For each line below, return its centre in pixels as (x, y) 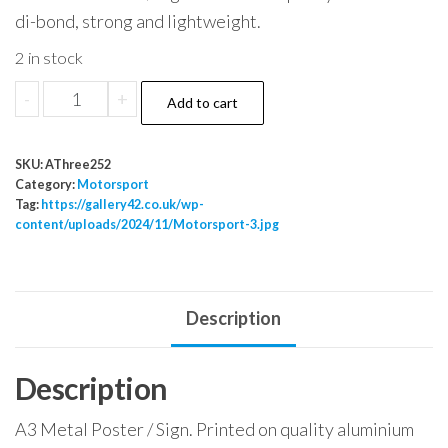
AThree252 (78, 164)
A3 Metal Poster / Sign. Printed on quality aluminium (214, 429)
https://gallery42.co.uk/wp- (122, 204)
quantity (77, 149)
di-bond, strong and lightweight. (138, 20)
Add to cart (203, 102)
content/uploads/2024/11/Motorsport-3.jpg (147, 224)
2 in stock (49, 57)
